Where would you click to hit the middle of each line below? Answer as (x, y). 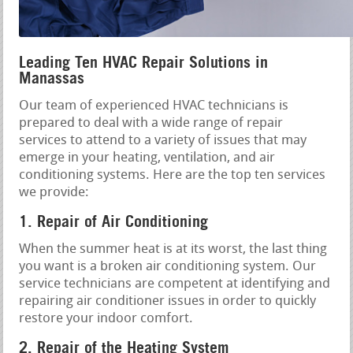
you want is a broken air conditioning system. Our (168, 266)
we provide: (54, 192)
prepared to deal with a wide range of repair (151, 123)
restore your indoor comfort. (106, 318)
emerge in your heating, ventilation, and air (147, 158)
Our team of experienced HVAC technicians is (154, 106)
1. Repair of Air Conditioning (114, 221)
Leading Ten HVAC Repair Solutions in (144, 62)
